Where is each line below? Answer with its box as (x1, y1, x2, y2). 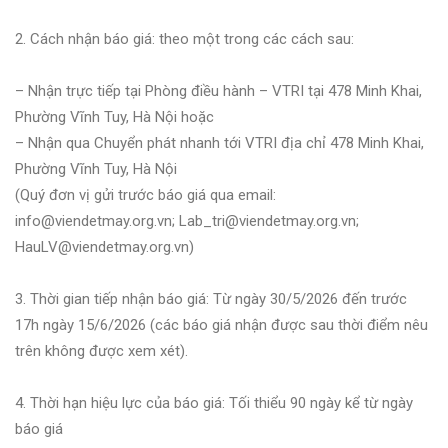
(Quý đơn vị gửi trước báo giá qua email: (15, 185, 276, 204)
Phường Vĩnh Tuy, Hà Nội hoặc (15, 107, 214, 126)
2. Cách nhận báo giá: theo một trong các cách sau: (15, 29, 354, 48)
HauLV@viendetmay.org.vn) (15, 237, 194, 256)
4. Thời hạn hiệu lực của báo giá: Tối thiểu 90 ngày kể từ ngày (15, 393, 413, 412)
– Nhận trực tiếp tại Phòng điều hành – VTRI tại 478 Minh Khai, (15, 81, 422, 100)
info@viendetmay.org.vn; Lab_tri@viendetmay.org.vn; (15, 211, 359, 230)
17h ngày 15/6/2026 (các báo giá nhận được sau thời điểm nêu (15, 315, 428, 334)
